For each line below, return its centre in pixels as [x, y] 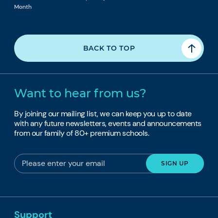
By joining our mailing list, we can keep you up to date [103, 113]
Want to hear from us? [81, 93]
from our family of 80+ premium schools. [82, 133]
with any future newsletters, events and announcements [108, 123]
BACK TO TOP [109, 48]
